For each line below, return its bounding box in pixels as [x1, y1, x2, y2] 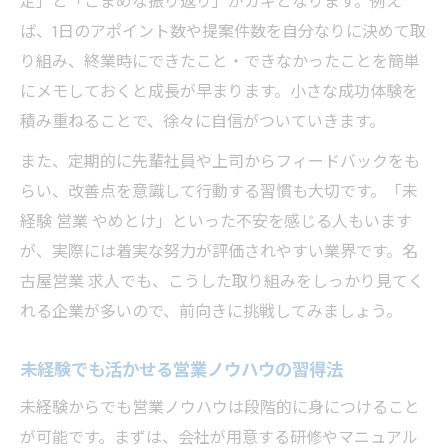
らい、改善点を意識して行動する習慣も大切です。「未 [20, 178, 418, 206]
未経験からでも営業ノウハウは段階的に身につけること [20, 394, 420, 422]
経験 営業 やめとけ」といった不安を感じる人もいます [20, 208, 412, 236]
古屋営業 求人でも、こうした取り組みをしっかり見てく [20, 268, 424, 296]
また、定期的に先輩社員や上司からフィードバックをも [20, 148, 420, 176]
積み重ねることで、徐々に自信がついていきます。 [20, 108, 385, 136]
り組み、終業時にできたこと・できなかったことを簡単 [20, 48, 420, 76]
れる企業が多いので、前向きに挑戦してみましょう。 [20, 298, 402, 326]
